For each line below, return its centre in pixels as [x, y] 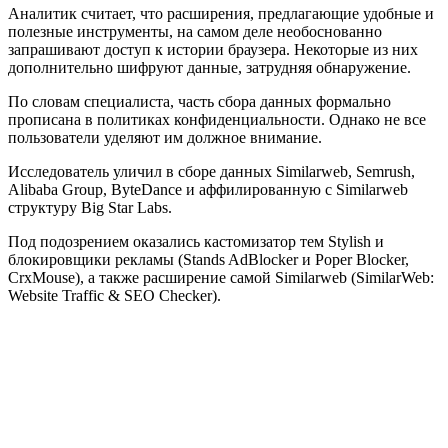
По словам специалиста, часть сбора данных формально [199, 102]
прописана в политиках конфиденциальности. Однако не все [217, 120]
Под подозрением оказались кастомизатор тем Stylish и [196, 242]
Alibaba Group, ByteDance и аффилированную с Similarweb [208, 190]
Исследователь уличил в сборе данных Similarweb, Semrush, [211, 172]
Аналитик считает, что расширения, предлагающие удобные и [221, 14]
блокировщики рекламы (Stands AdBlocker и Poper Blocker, [208, 260]
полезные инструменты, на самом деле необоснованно [195, 32]
